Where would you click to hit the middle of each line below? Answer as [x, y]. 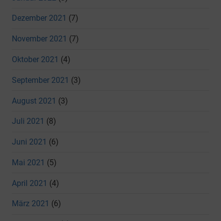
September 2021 [40, 80]
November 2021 [39, 39]
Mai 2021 [28, 162]
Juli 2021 [28, 121]
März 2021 [31, 204]
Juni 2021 [29, 142]
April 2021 [30, 183]
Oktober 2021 [35, 59]
